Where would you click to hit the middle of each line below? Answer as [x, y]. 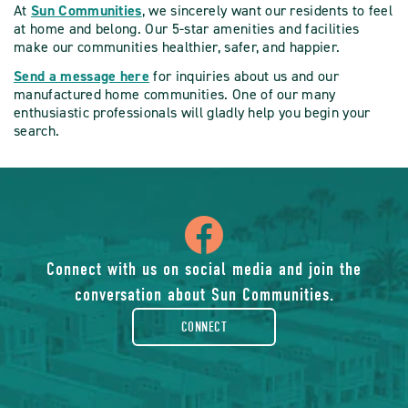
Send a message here [82, 76]
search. [39, 131]
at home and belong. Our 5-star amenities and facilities [187, 29]
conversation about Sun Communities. [204, 295]
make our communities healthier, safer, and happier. [179, 47]
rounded [298, 366]
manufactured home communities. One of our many [175, 95]
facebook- [314, 322]
